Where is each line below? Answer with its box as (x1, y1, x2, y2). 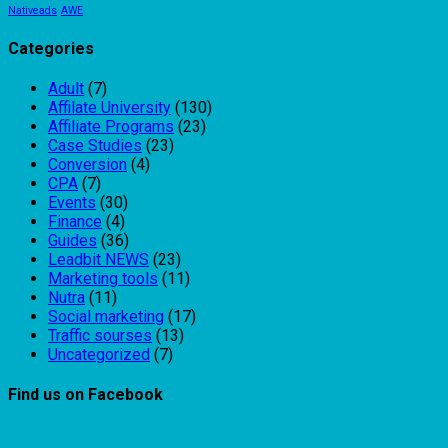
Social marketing (48, 307, 164, 327)
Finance (48, 212, 102, 232)
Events (48, 193, 96, 213)
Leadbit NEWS (48, 250, 149, 270)
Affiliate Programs (48, 117, 174, 137)
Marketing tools (48, 269, 158, 289)
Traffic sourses (48, 326, 152, 346)
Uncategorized (48, 345, 150, 365)
